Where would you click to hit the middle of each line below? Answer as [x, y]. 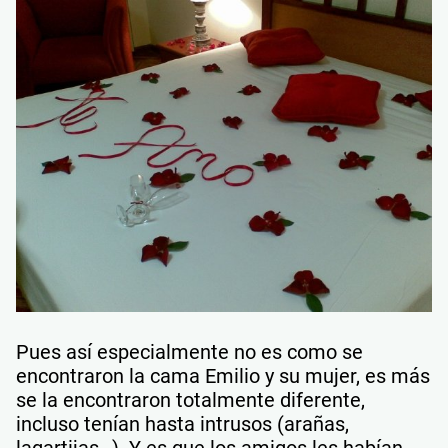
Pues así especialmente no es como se [189, 351]
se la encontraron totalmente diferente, [190, 399]
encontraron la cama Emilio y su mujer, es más [223, 375]
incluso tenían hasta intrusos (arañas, [182, 423]
